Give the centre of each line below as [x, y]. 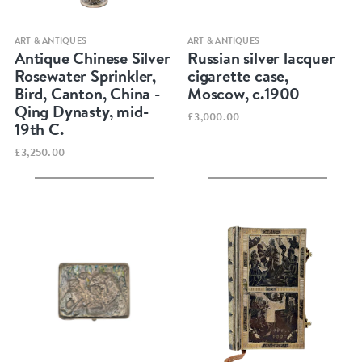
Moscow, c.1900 [244, 93]
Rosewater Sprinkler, [85, 75]
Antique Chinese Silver [92, 57]
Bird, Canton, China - [87, 93]
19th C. [39, 128]
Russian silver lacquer [261, 57]
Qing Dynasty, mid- [81, 111]
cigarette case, [238, 75]
